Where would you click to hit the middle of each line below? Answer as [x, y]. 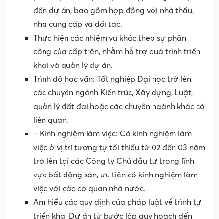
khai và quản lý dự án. [73, 66]
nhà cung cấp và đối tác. [78, 25]
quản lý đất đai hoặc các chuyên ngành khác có [119, 107]
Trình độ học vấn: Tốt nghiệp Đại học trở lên [112, 79]
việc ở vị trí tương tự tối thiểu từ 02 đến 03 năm [119, 148]
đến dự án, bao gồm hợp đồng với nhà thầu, [113, 11]
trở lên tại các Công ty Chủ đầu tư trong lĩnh [114, 162]
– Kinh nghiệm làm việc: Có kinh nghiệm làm [112, 134]
